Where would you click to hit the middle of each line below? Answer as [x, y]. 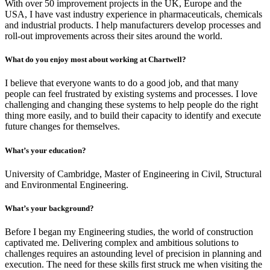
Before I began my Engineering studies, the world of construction [129, 232]
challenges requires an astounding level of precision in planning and [133, 254]
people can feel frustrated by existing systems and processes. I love [131, 94]
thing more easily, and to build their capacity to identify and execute [133, 116]
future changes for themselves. [62, 127]
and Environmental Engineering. [67, 184]
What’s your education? [46, 150]
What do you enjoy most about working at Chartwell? [96, 60]
